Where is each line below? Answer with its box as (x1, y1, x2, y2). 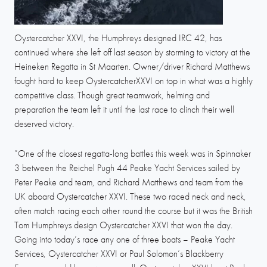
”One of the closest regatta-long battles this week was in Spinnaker (14, 147, 251, 160)
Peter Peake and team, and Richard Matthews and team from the (14, 175, 243, 188)
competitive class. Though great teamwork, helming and (14, 89, 210, 102)
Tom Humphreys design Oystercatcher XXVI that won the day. (14, 218, 232, 231)
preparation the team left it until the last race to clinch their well (14, 103, 234, 116)
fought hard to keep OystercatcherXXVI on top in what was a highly (14, 74, 253, 88)
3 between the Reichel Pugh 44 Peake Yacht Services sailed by (14, 161, 240, 174)
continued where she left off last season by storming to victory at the (14, 46, 250, 59)
